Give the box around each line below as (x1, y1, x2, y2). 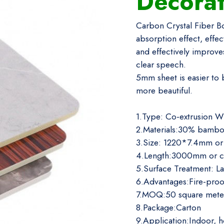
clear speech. (136, 58, 186, 71)
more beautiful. (136, 84, 192, 97)
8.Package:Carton (136, 201, 201, 214)
